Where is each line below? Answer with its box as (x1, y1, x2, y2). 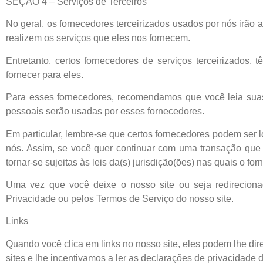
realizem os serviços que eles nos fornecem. (6, 33, 190, 43)
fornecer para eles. (6, 69, 83, 80)
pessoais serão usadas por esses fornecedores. (6, 106, 204, 117)
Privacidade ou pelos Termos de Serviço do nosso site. (6, 194, 234, 204)
